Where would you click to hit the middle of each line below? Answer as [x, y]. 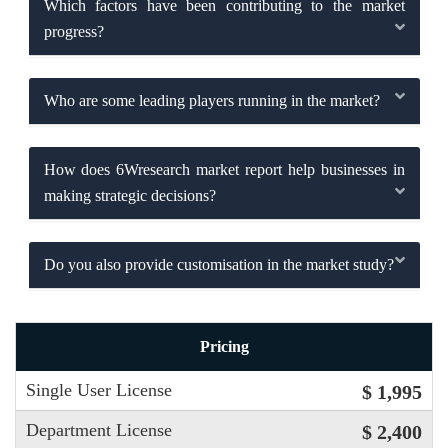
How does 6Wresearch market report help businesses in [224, 169]
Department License [99, 430]
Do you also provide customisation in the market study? [218, 264]
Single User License [99, 390]
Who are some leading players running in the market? [211, 100]
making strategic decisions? [129, 195]
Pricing [224, 347]
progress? [73, 31]
